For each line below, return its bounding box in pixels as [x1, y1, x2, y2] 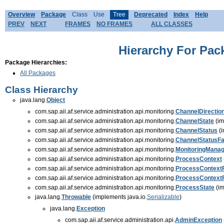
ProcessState [175, 183, 214, 191]
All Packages [20, 69, 55, 76]
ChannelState [175, 117, 214, 124]
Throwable [61, 193, 91, 200]
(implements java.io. [91, 193, 147, 200]
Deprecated [134, 11, 167, 18]
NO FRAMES [96, 20, 132, 27]
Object [46, 96, 65, 103]
